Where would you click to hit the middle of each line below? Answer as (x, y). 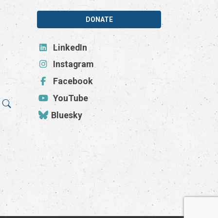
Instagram (73, 64)
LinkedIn (69, 47)
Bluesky (66, 115)
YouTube (70, 98)
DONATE (99, 20)
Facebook (72, 81)
